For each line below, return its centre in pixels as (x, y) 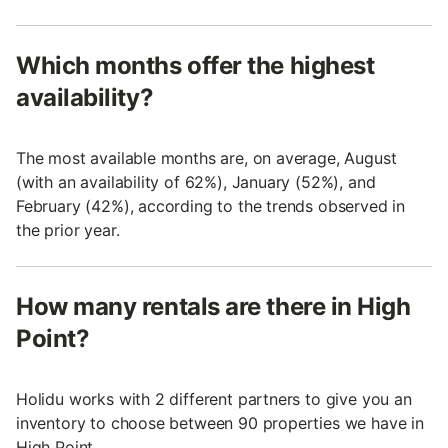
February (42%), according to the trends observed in (211, 206)
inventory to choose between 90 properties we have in (220, 423)
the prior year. (68, 230)
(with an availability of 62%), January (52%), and (196, 182)
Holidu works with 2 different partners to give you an (214, 399)
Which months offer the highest (195, 65)
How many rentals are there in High (213, 306)
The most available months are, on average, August (206, 158)
